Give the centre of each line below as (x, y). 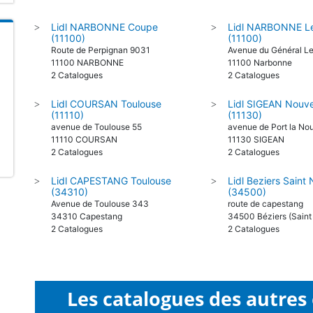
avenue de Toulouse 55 (96, 127)
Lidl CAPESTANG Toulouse (111, 181)
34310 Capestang (87, 216)
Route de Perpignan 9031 (101, 50)
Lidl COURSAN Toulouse (106, 104)
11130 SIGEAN (256, 139)
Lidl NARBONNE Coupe (104, 27)
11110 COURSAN (84, 139)
